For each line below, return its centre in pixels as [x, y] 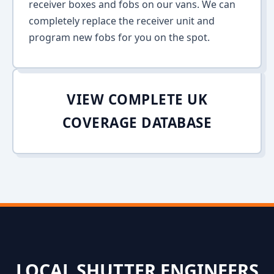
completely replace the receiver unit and [122, 21]
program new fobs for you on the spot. [119, 37]
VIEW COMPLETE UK [137, 99]
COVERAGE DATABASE [137, 123]
